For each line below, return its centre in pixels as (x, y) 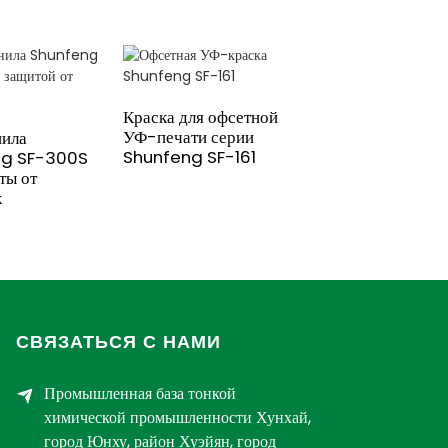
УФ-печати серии (188, 136)
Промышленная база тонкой (140, 393)
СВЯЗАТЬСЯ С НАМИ (118, 341)
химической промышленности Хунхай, (177, 417)
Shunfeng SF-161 (189, 156)
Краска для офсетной (200, 116)
